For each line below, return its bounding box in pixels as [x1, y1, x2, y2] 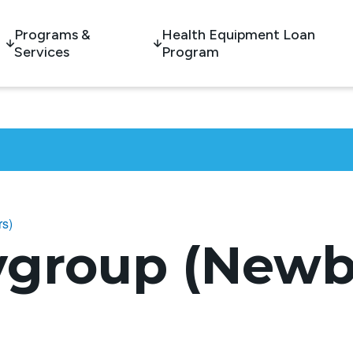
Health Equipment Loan [162, 26, 316, 44]
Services [14, 43, 69, 61]
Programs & [14, 26, 91, 44]
